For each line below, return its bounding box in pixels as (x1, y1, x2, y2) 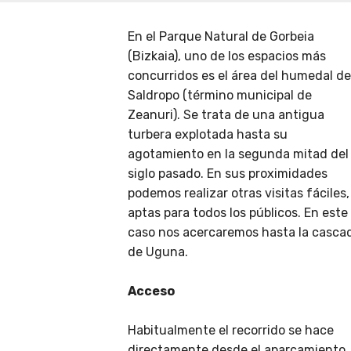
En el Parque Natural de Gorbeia (128, 29, 314, 45)
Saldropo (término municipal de (128, 88, 312, 103)
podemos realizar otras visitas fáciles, (128, 186, 349, 201)
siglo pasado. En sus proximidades (128, 166, 327, 182)
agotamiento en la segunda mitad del (128, 147, 349, 162)
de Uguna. (128, 244, 188, 260)
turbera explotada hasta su (128, 127, 288, 143)
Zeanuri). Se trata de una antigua (128, 107, 324, 123)
